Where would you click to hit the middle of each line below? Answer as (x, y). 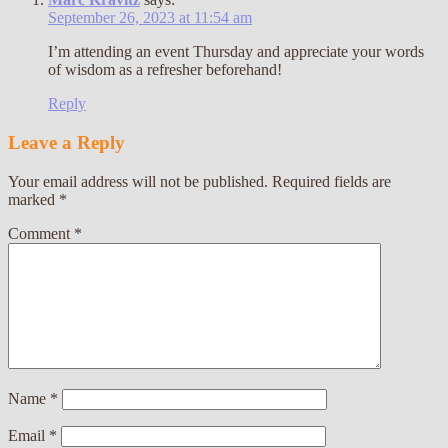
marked (33, 199)
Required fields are (331, 181)
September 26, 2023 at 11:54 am (150, 18)
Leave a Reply (66, 142)
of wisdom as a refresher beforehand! (165, 70)
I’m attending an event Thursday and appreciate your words (236, 52)
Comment (41, 233)
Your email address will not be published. (138, 181)
